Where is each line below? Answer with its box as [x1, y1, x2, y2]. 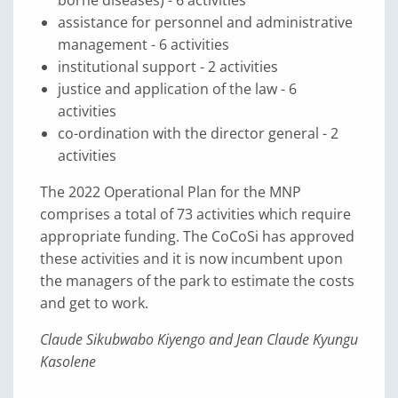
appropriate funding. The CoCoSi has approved [40, 227, 354, 247]
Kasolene [40, 352, 96, 372]
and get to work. [40, 293, 148, 314]
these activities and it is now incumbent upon [40, 249, 343, 269]
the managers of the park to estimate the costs [40, 271, 354, 291]
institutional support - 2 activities [58, 57, 278, 77]
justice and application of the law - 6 [58, 79, 297, 99]
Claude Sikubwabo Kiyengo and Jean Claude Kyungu [40, 330, 358, 350]
